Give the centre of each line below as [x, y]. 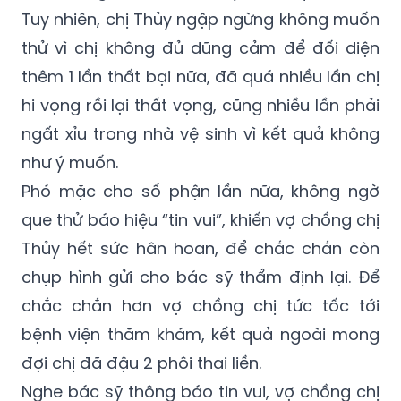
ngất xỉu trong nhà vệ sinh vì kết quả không [200, 134]
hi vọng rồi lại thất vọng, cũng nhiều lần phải [200, 106]
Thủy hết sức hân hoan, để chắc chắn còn [200, 249]
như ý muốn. [72, 163]
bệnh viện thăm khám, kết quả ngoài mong [200, 335]
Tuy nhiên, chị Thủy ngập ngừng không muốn [200, 20]
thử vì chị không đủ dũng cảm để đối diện [200, 48]
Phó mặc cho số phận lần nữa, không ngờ [200, 192]
